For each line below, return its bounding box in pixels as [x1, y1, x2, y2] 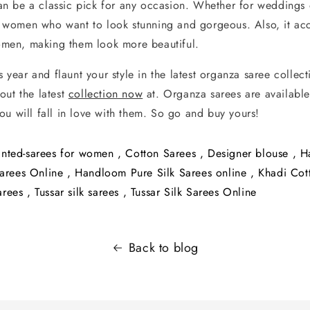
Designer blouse [208, 145, 289, 162]
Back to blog [128, 239, 199, 257]
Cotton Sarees [125, 145, 197, 162]
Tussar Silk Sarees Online [130, 184, 257, 201]
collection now [68, 86, 143, 102]
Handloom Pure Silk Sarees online [75, 165, 247, 181]
